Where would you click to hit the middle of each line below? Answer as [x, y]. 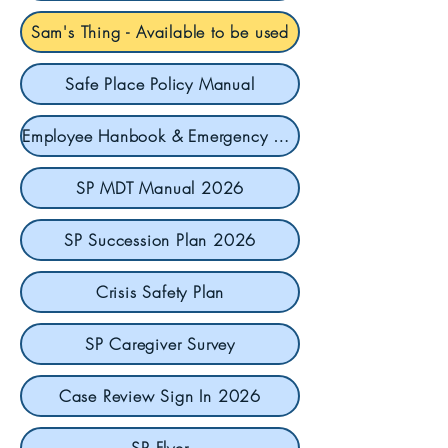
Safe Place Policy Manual [160, 84]
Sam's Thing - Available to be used [160, 32]
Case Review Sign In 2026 [160, 396]
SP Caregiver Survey [160, 344]
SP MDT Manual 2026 [160, 188]
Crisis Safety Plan [160, 292]
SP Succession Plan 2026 [160, 240]
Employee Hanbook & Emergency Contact [281, 136]
